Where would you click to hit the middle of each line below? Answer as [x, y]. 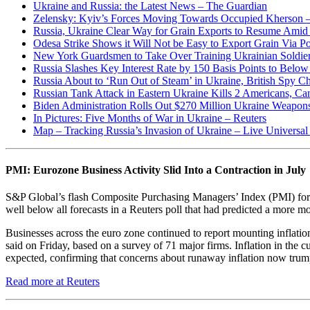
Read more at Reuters [53, 282]
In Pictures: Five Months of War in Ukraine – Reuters [150, 118]
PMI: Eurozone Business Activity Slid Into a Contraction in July [156, 170]
